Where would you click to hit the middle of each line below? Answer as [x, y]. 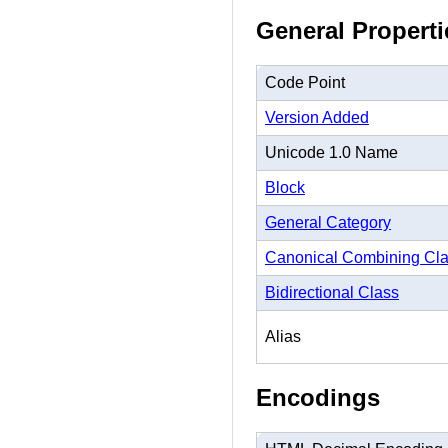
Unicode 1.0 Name [331, 152]
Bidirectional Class [332, 292]
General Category [328, 222]
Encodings [318, 397]
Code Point [305, 82]
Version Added [317, 117]
